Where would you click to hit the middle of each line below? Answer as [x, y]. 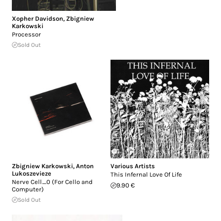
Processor [26, 35]
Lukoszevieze [32, 174]
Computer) [28, 189]
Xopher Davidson [37, 19]
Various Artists [133, 166]
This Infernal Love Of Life [146, 175]
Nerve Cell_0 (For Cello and [52, 182]
